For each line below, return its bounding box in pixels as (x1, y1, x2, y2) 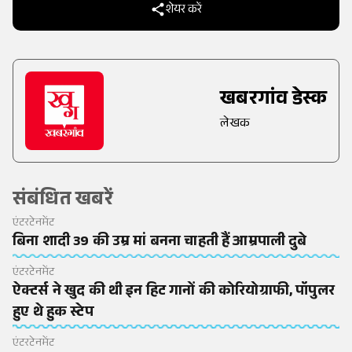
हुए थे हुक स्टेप (13, 301, 93, 325)
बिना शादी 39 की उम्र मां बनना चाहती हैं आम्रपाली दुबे (13, 231, 307, 255)
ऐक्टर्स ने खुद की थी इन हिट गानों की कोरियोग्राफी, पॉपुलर (13, 280, 335, 304)
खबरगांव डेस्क (220, 85, 327, 118)
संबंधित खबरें (13, 185, 113, 218)
